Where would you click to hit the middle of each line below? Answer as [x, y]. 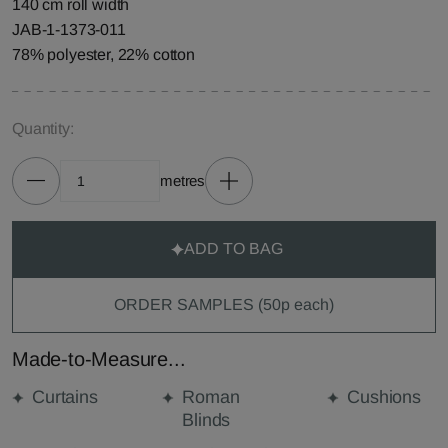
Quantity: [43, 128]
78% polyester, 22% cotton [103, 54]
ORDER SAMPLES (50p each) [224, 304]
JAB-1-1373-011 [69, 29]
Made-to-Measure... [99, 359]
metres [183, 180]
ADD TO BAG [233, 248]
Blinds [206, 420]
